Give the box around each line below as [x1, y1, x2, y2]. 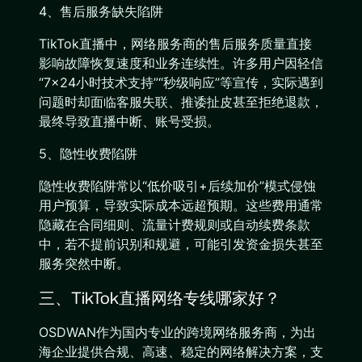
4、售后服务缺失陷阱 [39, 3, 163, 19]
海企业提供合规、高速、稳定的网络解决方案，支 [39, 343, 323, 360]
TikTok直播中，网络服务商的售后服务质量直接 [39, 36, 312, 52]
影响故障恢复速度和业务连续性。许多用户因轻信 [39, 55, 323, 71]
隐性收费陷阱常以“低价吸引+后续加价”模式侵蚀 [39, 178, 316, 194]
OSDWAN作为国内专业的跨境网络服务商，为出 [39, 324, 316, 340]
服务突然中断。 [39, 255, 129, 271]
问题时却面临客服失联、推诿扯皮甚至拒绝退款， [39, 94, 323, 110]
